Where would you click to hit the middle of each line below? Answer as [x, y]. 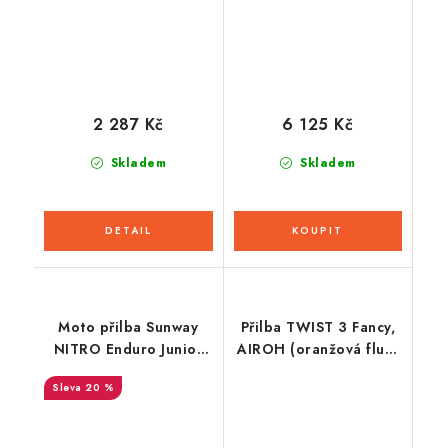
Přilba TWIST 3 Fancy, [317, 327]
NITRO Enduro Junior [128, 349]
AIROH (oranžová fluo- [318, 349]
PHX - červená [128, 371]
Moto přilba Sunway [128, 327]
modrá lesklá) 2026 [318, 371]
